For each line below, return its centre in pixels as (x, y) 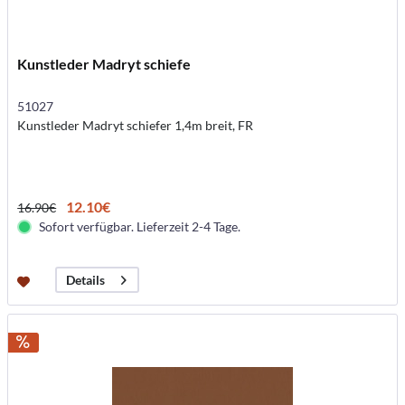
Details (86, 280)
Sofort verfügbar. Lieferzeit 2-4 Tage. (140, 227)
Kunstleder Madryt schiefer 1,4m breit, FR (136, 126)
